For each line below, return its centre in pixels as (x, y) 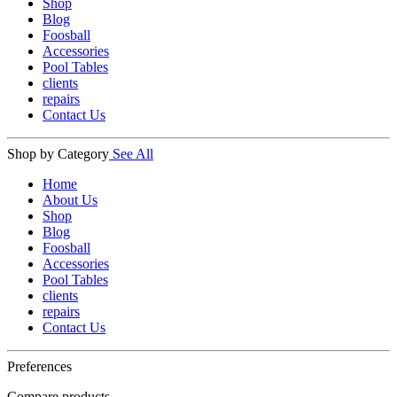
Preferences (39, 366)
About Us (70, 199)
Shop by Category (58, 153)
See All (133, 153)
